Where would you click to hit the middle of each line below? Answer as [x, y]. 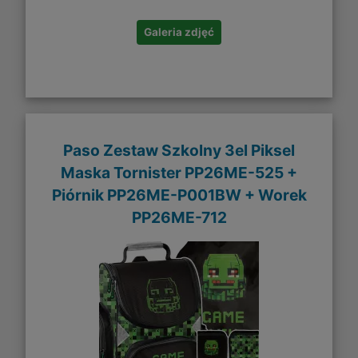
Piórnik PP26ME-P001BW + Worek [179, 195]
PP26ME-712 [179, 217]
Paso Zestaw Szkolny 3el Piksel [179, 150]
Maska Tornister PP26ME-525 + [179, 172]
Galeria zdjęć [179, 32]
